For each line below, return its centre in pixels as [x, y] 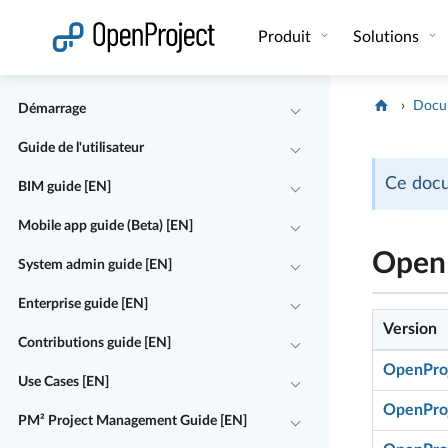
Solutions [387, 37]
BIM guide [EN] [64, 186]
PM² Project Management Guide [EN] [132, 420]
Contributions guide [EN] [94, 342]
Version [410, 329]
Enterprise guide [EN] [83, 303]
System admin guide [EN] [95, 264]
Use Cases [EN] [63, 381]
